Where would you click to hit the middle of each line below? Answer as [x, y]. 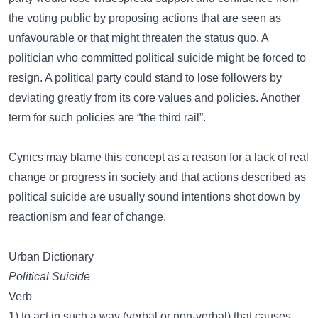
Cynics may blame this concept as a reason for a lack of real [159, 157]
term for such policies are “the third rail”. [107, 117]
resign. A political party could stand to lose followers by [145, 78]
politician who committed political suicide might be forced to [157, 58]
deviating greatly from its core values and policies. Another [154, 98]
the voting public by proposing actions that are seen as [145, 18]
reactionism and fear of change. [87, 217]
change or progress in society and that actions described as [157, 177]
